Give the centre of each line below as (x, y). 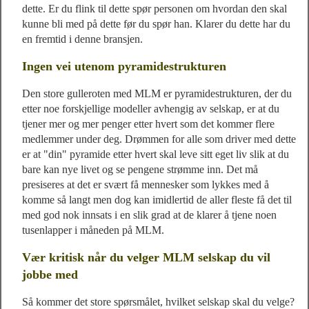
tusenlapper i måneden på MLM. (93, 230)
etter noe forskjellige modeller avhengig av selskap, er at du (151, 109)
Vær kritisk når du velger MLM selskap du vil (146, 257)
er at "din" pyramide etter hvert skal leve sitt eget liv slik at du (156, 154)
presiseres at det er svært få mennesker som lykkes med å (146, 185)
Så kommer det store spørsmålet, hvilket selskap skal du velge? (158, 302)
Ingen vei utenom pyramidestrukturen (124, 66)
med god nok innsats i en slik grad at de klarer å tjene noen (149, 215)
